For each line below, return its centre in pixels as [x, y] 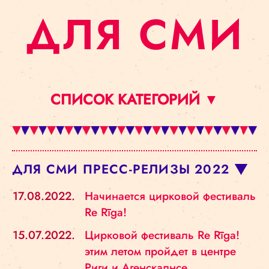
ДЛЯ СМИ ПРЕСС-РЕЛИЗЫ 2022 [121, 169]
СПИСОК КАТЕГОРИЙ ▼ [134, 99]
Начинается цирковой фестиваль [170, 196]
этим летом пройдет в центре [160, 251]
